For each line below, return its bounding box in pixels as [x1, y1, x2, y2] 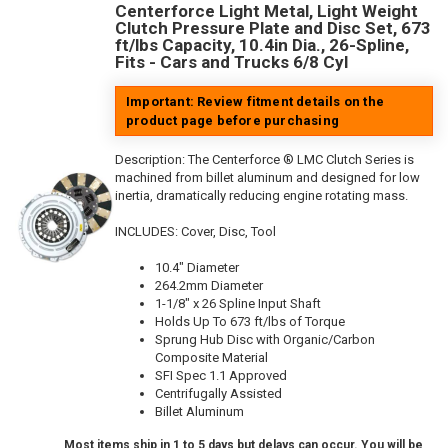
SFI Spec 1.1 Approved [155, 368, 287, 384]
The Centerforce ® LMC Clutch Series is [188, 152, 414, 168]
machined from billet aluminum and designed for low [115, 170, 420, 186]
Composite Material [155, 350, 268, 366]
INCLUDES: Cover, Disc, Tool [115, 224, 276, 240]
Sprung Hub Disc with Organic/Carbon [155, 332, 375, 348]
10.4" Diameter [155, 260, 239, 276]
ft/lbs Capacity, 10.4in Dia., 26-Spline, [115, 35, 409, 56]
